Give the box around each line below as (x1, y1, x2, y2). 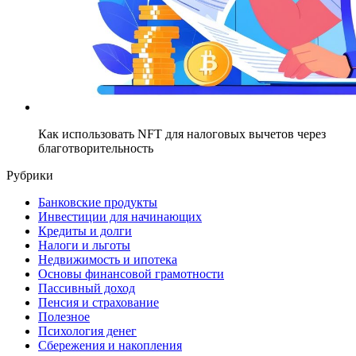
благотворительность (38, 141, 153, 155)
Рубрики (6, 168, 53, 182)
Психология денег (38, 323, 137, 338)
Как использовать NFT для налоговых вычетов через (38, 126, 326, 141)
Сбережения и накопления (38, 338, 182, 352)
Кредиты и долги (38, 223, 132, 238)
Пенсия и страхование (38, 295, 159, 309)
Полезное (38, 309, 90, 323)
